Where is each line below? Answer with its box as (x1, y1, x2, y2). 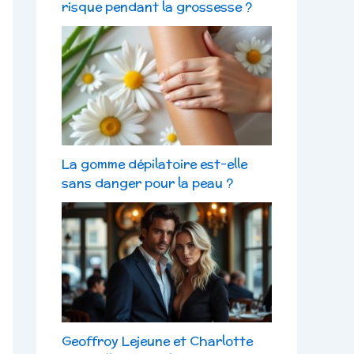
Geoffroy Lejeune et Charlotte (62, 332, 253, 351)
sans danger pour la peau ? (62, 174, 233, 193)
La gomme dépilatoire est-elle (62, 155, 247, 174)
